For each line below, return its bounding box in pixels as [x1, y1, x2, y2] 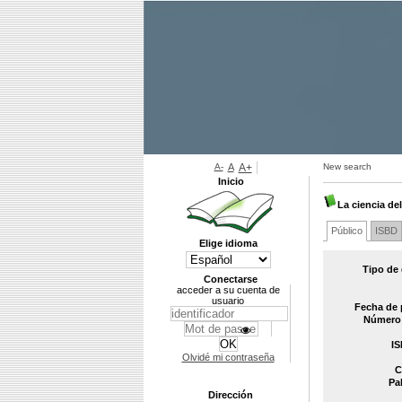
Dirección [208, 389, 253, 400]
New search [323, 162, 371, 171]
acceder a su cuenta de [176, 284, 280, 295]
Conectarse [204, 274, 258, 284]
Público [331, 225, 363, 236]
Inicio [217, 176, 244, 187]
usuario [212, 295, 244, 306]
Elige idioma [199, 238, 258, 249]
